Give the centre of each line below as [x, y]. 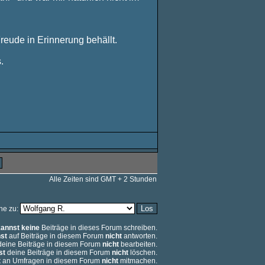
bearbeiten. [138, 244]
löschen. [143, 253]
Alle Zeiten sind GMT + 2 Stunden [103, 179]
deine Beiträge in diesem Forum [59, 253]
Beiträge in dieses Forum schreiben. [98, 228]
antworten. [140, 236]
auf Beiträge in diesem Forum [56, 236]
